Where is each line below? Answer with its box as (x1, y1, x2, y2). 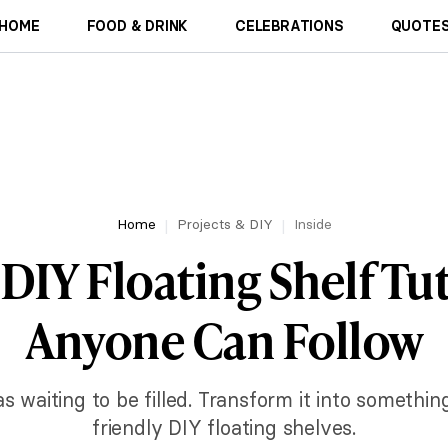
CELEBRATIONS (235, 17, 344, 35)
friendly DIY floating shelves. (91, 415, 356, 440)
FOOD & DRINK (86, 17, 189, 35)
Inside (293, 215, 332, 233)
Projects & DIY (176, 215, 273, 233)
